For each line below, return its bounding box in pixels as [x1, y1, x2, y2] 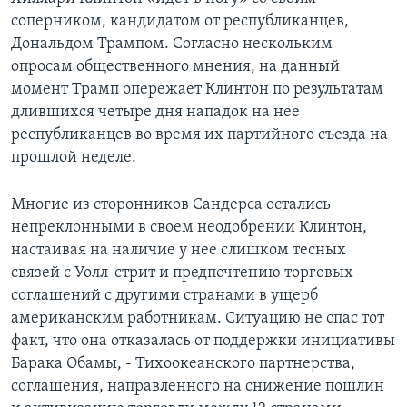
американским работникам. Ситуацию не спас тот [11, 310, 384, 328]
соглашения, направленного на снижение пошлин [11, 378, 384, 396]
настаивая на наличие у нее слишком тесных [11, 242, 346, 260]
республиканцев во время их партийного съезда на [11, 126, 388, 144]
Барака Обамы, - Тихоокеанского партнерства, [11, 355, 355, 373]
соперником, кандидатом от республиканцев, [11, 13, 349, 31]
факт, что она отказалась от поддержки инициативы [11, 333, 395, 351]
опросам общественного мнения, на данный [11, 58, 340, 76]
